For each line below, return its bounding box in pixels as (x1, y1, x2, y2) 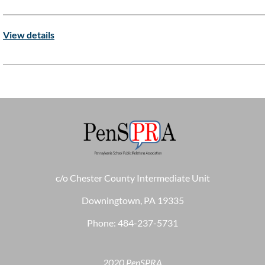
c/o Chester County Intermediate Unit (55, 172, 210, 183)
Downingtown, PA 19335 (81, 194, 184, 206)
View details (3, 29, 54, 41)
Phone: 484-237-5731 (87, 216, 178, 228)
